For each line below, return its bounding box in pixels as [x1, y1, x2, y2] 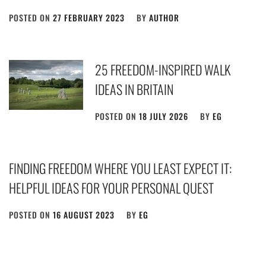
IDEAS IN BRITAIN [95, 80, 174, 99]
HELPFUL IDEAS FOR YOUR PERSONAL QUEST [9, 178, 214, 198]
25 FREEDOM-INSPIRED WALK [95, 60, 231, 80]
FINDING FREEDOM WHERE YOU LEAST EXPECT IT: [9, 159, 232, 178]
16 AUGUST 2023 [53, 208, 115, 221]
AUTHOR [149, 11, 179, 24]
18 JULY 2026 [139, 110, 189, 123]
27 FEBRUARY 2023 [53, 11, 125, 24]
